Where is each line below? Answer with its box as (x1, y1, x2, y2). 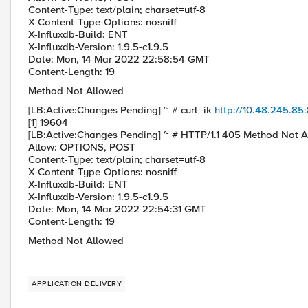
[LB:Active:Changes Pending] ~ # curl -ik (28, 104, 214, 116)
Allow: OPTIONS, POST (28, 141, 135, 153)
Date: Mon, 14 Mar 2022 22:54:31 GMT (28, 203, 206, 215)
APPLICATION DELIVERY (32, 279, 122, 288)
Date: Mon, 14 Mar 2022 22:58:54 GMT (28, 53, 210, 65)
